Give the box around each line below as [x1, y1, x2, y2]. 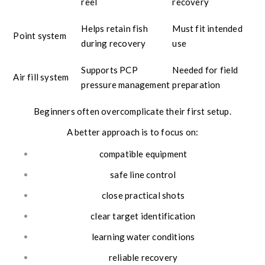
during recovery [81, 38, 146, 49]
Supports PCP [81, 64, 138, 76]
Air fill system [13, 72, 69, 83]
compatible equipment [99, 148, 188, 160]
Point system [13, 30, 66, 41]
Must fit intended [172, 23, 243, 34]
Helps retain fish [81, 23, 148, 34]
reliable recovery [108, 252, 178, 263]
